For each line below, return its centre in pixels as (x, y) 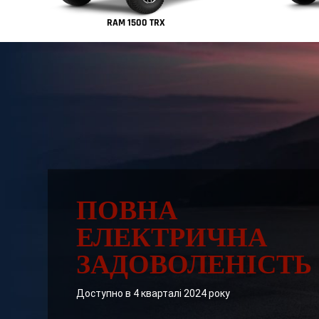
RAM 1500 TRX (136, 23)
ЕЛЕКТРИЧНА (172, 238)
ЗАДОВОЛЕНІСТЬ (194, 265)
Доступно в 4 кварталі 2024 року (153, 293)
